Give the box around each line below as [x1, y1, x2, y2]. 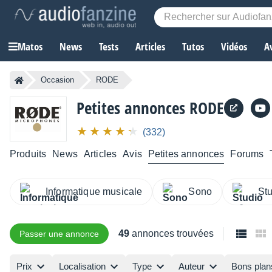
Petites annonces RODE [76, 97, 224, 120]
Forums [230, 148, 264, 159]
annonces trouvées [129, 228, 214, 239]
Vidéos [221, 39, 247, 54]
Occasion [41, 75, 74, 85]
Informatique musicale [46, 186, 143, 197]
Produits [10, 148, 47, 159]
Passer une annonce [19, 228, 99, 239]
